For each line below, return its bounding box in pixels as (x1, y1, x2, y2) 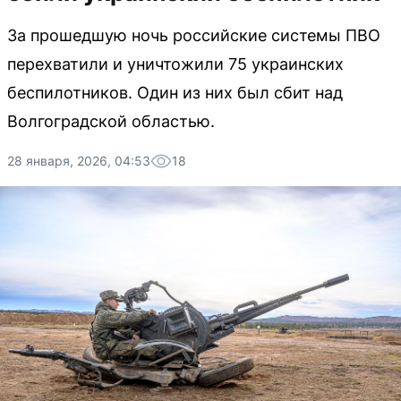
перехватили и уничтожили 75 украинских (7, 55, 344, 73)
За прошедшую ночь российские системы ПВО (7, 26, 380, 45)
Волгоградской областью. (7, 112, 215, 131)
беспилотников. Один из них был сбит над (7, 83, 343, 102)
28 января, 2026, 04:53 (7, 153, 150, 168)
